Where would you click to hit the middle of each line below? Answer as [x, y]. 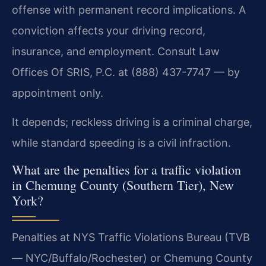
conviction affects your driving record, [109, 30]
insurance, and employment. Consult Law [116, 51]
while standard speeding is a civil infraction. [121, 143]
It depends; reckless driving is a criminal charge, [132, 122]
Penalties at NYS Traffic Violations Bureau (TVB [131, 237]
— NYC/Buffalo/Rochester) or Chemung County [132, 258]
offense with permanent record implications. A [129, 9]
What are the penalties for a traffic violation [126, 169]
